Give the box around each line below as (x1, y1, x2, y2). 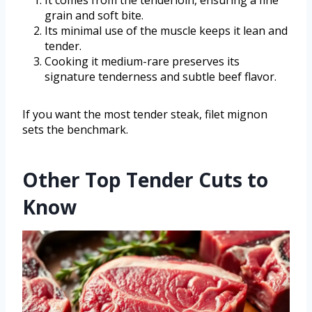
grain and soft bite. (45, 7, 143, 23)
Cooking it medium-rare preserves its (45, 53, 240, 69)
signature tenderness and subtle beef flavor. (45, 68, 276, 84)
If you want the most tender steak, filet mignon (22, 106, 267, 122)
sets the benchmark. (22, 121, 128, 137)
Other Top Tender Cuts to (22, 166, 268, 193)
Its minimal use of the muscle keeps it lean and (45, 22, 288, 38)
